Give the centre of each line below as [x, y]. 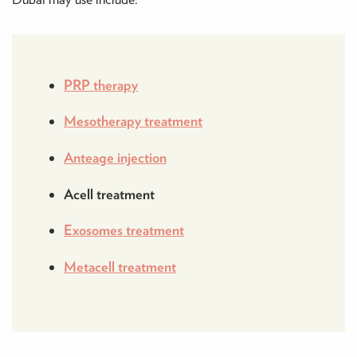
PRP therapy [101, 84]
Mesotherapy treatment [133, 121]
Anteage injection [115, 157]
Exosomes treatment [124, 230]
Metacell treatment [120, 266]
